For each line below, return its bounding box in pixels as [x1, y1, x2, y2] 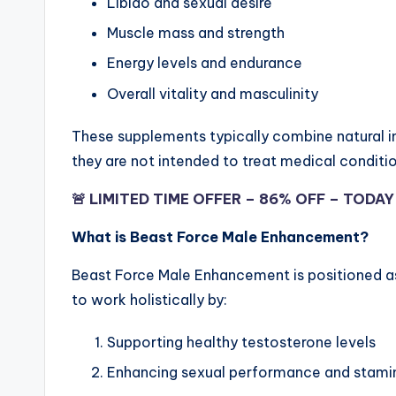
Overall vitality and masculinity [107, 84, 318, 103]
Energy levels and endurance [107, 54, 302, 72]
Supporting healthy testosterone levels [107, 332, 376, 351]
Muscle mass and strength [107, 24, 285, 42]
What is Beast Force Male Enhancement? [72, 227, 369, 246]
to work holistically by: [72, 290, 227, 308]
